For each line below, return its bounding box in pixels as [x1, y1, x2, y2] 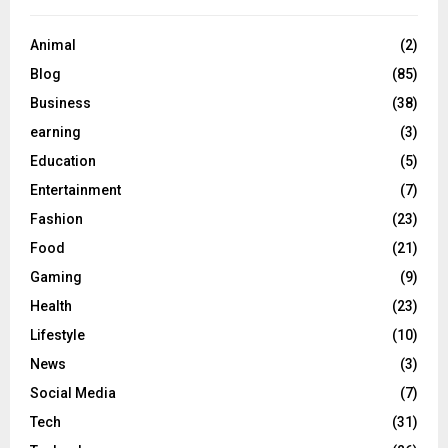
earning [30, 124, 81, 141]
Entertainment [30, 182, 121, 199]
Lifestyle [30, 327, 85, 344]
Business [30, 95, 91, 112]
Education [30, 153, 96, 170]
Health [30, 298, 72, 315]
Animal [30, 37, 76, 54]
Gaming [30, 269, 82, 286]
